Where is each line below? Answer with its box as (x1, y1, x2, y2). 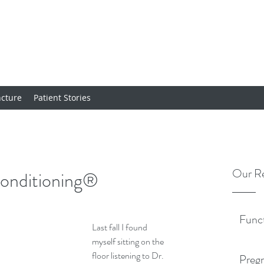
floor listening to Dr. (92, 249, 166, 262)
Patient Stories (34, 92, 91, 103)
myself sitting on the (92, 235, 166, 248)
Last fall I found (92, 220, 149, 234)
